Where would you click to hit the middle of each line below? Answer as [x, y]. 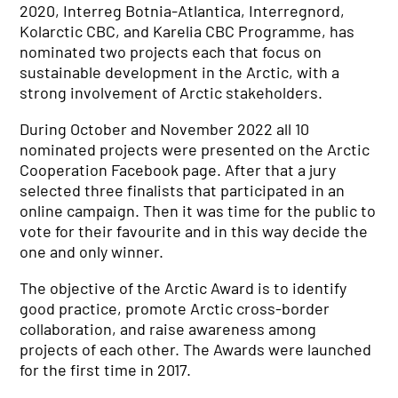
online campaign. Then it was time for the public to [198, 211]
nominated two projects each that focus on [171, 52]
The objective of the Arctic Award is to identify [183, 288]
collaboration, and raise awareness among [168, 329]
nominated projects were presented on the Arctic [195, 149]
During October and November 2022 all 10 [165, 129]
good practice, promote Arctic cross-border [175, 308]
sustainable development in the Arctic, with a [180, 72]
